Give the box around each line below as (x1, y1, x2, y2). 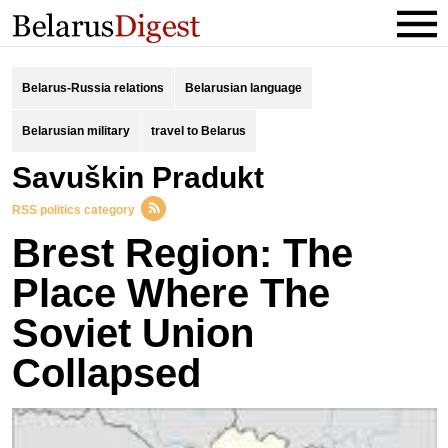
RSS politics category (11, 203, 135, 217)
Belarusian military (21, 124, 130, 138)
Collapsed (11, 351, 201, 395)
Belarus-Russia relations (21, 81, 164, 95)
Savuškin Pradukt (31, 161, 264, 194)
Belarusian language (184, 81, 302, 95)
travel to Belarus (150, 124, 246, 138)
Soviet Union (11, 311, 254, 355)
